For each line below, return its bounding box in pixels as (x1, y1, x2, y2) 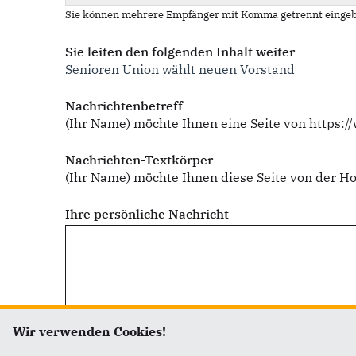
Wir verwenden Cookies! (13, 323, 166, 340)
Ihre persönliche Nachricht (65, 205, 229, 222)
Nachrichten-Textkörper (65, 151, 213, 168)
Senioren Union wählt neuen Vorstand (65, 60, 295, 77)
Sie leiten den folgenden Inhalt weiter (65, 43, 295, 60)
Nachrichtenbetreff (65, 97, 183, 114)
